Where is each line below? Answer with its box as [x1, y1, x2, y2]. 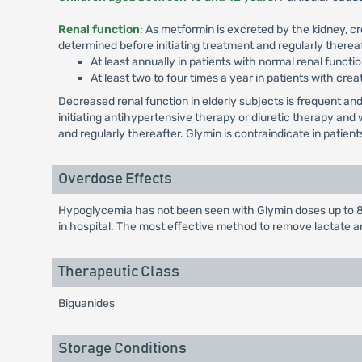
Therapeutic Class [57, 264, 179, 280]
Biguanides [57, 297, 115, 310]
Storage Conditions [57, 341, 187, 356]
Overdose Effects [57, 171, 172, 187]
